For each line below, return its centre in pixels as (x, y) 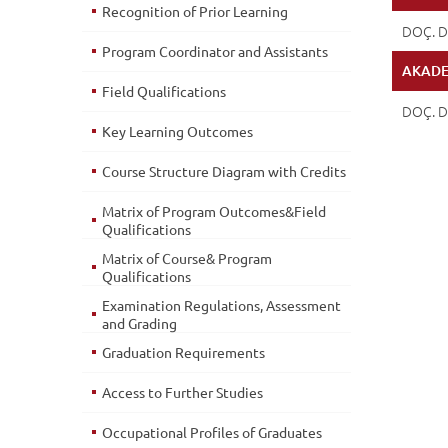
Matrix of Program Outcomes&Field (214, 211)
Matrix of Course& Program (187, 258)
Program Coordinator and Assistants (215, 51)
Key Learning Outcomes (177, 131)
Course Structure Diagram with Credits (224, 171)
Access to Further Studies (182, 392)
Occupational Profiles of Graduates (212, 432)
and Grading (139, 323)
